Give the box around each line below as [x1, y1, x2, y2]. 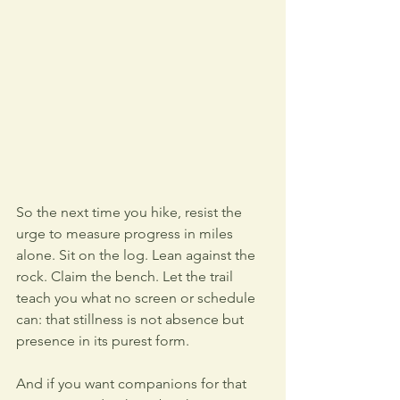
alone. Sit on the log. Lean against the [16, 246, 259, 263]
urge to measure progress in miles [16, 224, 237, 242]
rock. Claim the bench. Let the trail [16, 267, 237, 285]
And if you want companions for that [16, 374, 250, 392]
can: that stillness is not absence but [16, 310, 247, 328]
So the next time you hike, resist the [16, 203, 246, 221]
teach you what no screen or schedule [16, 288, 259, 306]
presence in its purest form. [16, 331, 189, 349]
